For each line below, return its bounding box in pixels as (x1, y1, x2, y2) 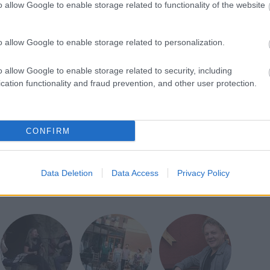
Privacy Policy (177, 168, 230, 178)
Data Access (111, 168, 159, 178)
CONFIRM (25, 126, 71, 136)
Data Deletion (40, 168, 93, 178)
